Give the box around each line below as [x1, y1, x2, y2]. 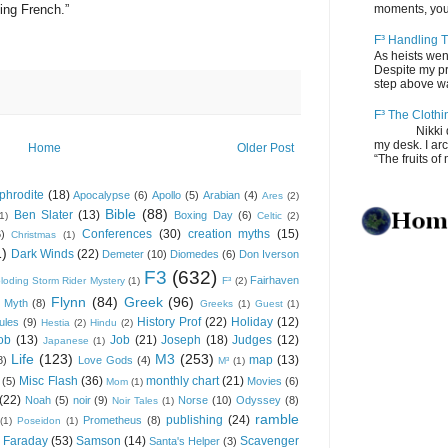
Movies [246, 374, 282, 387]
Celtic [257, 209, 282, 221]
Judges [232, 332, 273, 347]
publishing [166, 412, 223, 427]
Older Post [237, 140, 294, 155]
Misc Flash [19, 373, 78, 388]
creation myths [187, 226, 271, 241]
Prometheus [83, 413, 142, 426]
